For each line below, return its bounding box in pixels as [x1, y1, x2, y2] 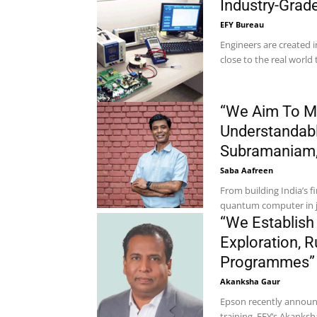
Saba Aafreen [220, 165, 273, 175]
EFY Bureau [220, 19, 264, 30]
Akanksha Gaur [220, 276, 280, 287]
